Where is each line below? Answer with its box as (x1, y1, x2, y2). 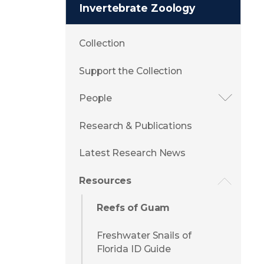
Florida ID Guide (96, 243, 171, 255)
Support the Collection (79, 65, 182, 77)
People (79, 93, 112, 104)
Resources (79, 174, 132, 186)
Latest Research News (79, 147, 186, 159)
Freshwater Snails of (96, 229, 192, 241)
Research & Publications (79, 120, 192, 131)
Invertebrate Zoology (80, 1, 196, 14)
